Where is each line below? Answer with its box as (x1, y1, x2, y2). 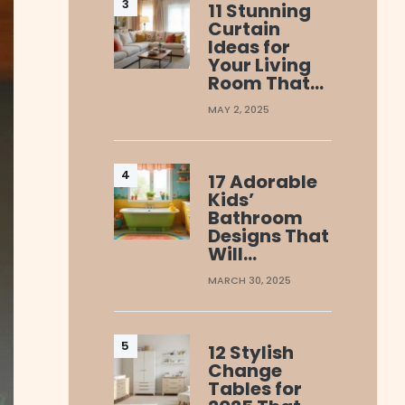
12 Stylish (208, 339, 295, 365)
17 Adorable (208, 168, 318, 194)
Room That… (208, 70, 325, 96)
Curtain (208, 15, 281, 42)
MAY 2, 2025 (208, 101, 270, 117)
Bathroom (208, 204, 304, 231)
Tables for (208, 375, 303, 401)
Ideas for (208, 33, 291, 60)
